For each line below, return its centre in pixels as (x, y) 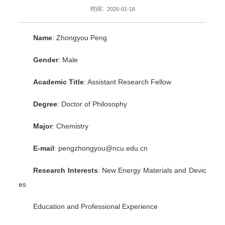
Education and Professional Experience (96, 206)
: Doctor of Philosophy (92, 104)
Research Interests (66, 170)
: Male (68, 60)
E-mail (44, 148)
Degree (45, 104)
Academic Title (59, 82)
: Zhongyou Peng (80, 37)
